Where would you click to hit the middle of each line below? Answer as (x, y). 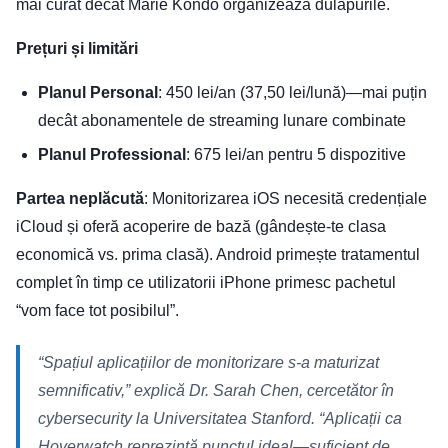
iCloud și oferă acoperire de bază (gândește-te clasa (201, 227)
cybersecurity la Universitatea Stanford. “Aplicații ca (220, 419)
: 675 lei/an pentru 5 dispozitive (296, 155)
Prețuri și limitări (77, 49)
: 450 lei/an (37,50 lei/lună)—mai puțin (292, 93)
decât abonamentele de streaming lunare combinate (222, 121)
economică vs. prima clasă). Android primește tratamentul (218, 255)
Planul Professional (112, 155)
